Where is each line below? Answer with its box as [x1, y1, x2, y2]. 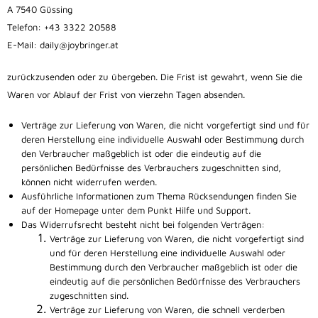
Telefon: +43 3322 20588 [7, 21, 116, 33]
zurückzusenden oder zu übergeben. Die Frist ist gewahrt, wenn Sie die [7, 71, 302, 83]
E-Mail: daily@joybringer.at [7, 39, 119, 51]
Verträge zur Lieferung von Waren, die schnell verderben [50, 304, 285, 316]
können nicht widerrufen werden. [21, 176, 157, 188]
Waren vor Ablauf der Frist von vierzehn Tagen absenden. [7, 89, 245, 101]
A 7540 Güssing [7, 4, 72, 16]
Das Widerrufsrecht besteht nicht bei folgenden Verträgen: [21, 219, 265, 231]
